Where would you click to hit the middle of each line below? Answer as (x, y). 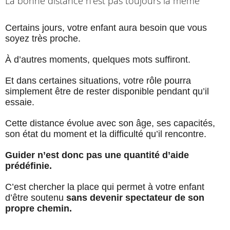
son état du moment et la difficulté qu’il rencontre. (106, 134)
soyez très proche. (43, 39)
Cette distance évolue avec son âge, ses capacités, (110, 123)
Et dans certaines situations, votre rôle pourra (98, 81)
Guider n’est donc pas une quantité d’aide (97, 155)
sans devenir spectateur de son (135, 198)
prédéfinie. (28, 166)
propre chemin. (39, 209)
